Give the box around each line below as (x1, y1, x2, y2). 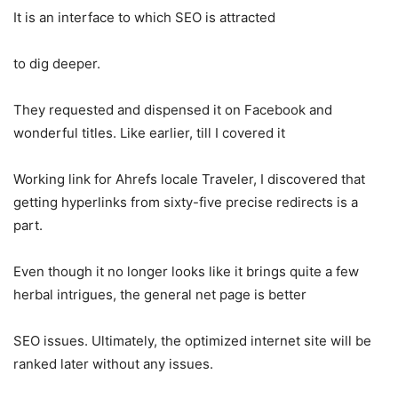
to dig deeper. (13, 54, 100, 72)
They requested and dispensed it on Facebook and (13, 100, 332, 118)
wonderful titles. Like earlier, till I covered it (13, 123, 285, 141)
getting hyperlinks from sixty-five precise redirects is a (13, 193, 358, 211)
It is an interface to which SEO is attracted (13, 8, 275, 26)
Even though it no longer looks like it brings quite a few (13, 262, 359, 280)
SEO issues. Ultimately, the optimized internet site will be (13, 331, 371, 349)
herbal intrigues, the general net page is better (13, 285, 306, 303)
